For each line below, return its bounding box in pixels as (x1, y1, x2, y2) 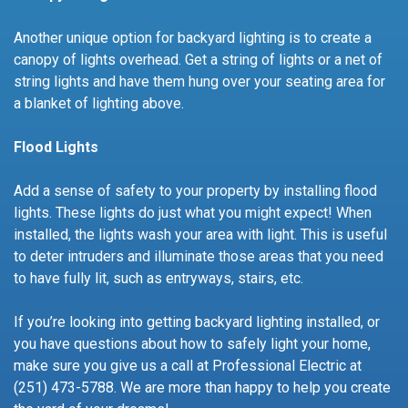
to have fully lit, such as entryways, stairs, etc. (14, 269, 303, 287)
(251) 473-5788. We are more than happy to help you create (14, 378, 391, 396)
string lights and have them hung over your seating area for (14, 72, 385, 90)
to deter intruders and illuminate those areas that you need (14, 247, 383, 265)
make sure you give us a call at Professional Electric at (14, 356, 362, 374)
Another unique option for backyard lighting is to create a (14, 28, 372, 46)
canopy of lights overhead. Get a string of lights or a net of (14, 50, 382, 68)
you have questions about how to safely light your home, (14, 334, 371, 352)
